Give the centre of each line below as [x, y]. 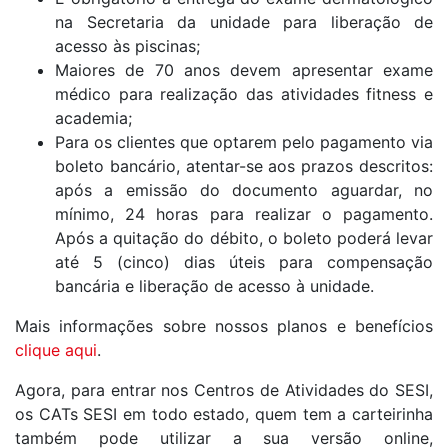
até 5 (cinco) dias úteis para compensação [244, 262]
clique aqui [56, 350]
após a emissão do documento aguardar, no [244, 190]
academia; [93, 118]
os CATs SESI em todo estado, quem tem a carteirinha [224, 414]
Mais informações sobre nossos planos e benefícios [224, 326]
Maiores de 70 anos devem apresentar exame [244, 70]
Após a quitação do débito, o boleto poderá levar [244, 238]
